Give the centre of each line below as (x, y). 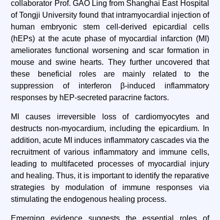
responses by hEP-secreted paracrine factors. (90, 97)
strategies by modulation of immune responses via (110, 187)
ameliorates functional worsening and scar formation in (110, 50)
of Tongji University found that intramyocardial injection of (110, 15)
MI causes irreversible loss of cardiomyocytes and (110, 117)
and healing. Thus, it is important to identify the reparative (110, 176)
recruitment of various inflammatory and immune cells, (110, 152)
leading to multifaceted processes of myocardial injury (110, 164)
